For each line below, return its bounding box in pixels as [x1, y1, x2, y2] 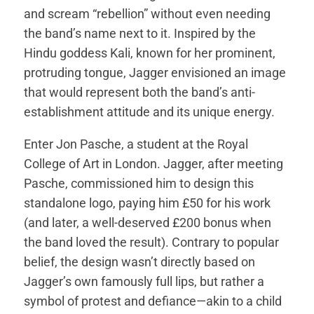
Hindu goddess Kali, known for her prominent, [24, 45, 276, 60]
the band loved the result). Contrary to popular [24, 234, 280, 250]
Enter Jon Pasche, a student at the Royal [24, 136, 249, 151]
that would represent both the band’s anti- [24, 84, 256, 100]
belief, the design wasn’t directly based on [24, 254, 256, 269]
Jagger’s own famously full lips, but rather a [24, 273, 265, 289]
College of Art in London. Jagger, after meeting [24, 156, 284, 171]
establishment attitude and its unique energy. [24, 104, 275, 119]
